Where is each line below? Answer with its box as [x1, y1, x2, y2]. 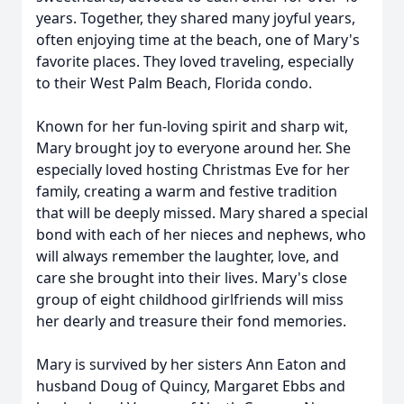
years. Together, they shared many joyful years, [36, 8, 355, 28]
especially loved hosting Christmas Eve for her [36, 160, 350, 179]
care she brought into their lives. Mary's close [36, 268, 347, 288]
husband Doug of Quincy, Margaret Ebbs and [36, 376, 345, 396]
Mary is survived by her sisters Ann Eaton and [36, 354, 346, 374]
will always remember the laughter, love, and [36, 246, 339, 266]
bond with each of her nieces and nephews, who [36, 225, 366, 244]
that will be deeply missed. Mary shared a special [36, 203, 368, 223]
